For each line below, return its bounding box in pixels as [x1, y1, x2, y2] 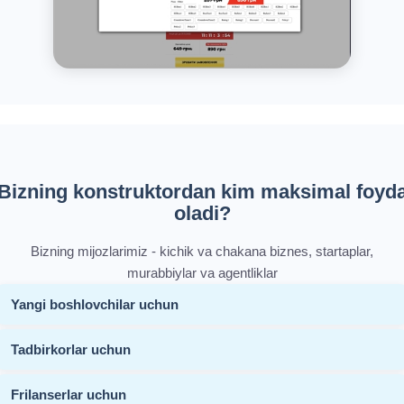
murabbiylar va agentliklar [126, 264, 278, 280]
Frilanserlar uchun [11, 386, 126, 402]
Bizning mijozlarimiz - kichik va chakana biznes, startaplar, [31, 243, 373, 259]
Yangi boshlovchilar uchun [11, 296, 179, 312]
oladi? [173, 201, 231, 225]
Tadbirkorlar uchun [11, 341, 131, 357]
